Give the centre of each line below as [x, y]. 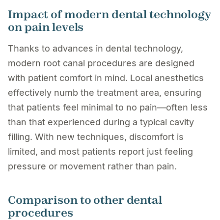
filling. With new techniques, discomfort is [96, 137]
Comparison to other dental [85, 200]
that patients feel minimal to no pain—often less [108, 108]
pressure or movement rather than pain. [92, 166]
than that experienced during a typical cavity [101, 122]
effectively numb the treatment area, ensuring [105, 93]
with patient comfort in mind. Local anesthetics [106, 78]
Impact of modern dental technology [110, 14]
